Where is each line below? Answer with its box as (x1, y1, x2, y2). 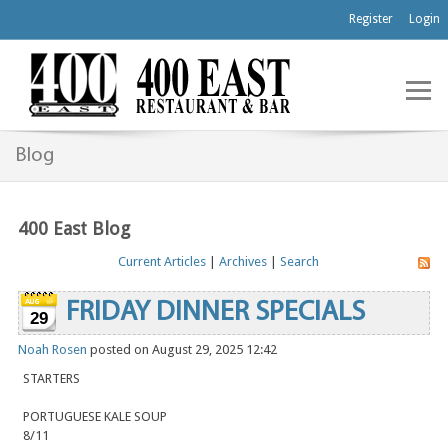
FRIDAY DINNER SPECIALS (66, 299, 365, 328)
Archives (218, 254, 267, 270)
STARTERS (23, 371, 80, 387)
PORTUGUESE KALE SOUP (23, 409, 167, 425)
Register (349, 12, 393, 26)
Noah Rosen (18, 342, 87, 358)
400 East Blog (18, 218, 130, 240)
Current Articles (117, 254, 206, 270)
